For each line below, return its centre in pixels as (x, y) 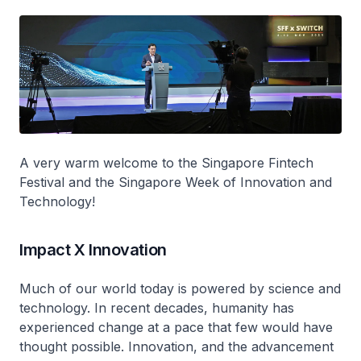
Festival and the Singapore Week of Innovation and (176, 183)
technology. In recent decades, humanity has (157, 308)
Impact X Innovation (95, 250)
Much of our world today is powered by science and (180, 289)
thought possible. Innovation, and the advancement (176, 347)
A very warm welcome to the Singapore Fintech (166, 163)
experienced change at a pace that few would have (176, 328)
